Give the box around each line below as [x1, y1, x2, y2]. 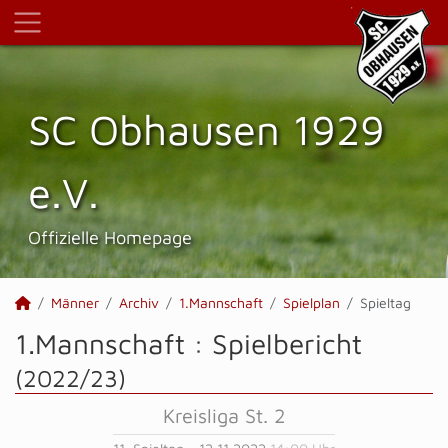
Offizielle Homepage [28, 226, 192, 248]
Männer [51, 294, 99, 311]
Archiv [119, 294, 159, 311]
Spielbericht [212, 327, 362, 360]
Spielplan [283, 294, 340, 311]
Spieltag [360, 294, 411, 311]
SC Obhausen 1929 [28, 104, 385, 154]
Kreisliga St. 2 [162, 404, 286, 427]
